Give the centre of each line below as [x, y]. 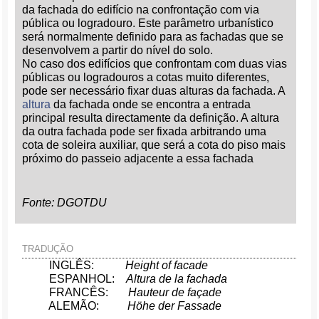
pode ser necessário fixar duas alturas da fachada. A [154, 91]
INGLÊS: [70, 265]
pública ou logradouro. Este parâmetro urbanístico [148, 23]
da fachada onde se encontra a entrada [151, 104]
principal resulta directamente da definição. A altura [151, 118]
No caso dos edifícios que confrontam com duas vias [155, 64]
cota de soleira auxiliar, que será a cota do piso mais [154, 145]
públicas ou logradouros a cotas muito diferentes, [146, 77]
